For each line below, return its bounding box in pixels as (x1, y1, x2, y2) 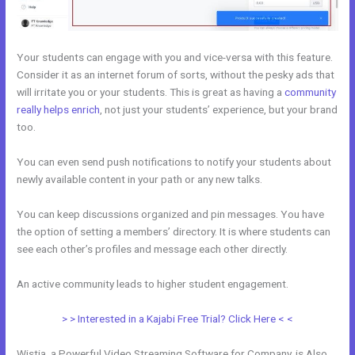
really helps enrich (17, 103, 101, 116)
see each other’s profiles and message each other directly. (17, 242, 288, 255)
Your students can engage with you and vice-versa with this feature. (17, 51, 334, 64)
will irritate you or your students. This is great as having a (17, 86, 285, 99)
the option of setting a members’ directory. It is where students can (17, 224, 331, 238)
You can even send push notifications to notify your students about (17, 155, 332, 168)
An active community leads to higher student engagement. (17, 277, 289, 290)
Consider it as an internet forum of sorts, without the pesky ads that (17, 68, 335, 82)
